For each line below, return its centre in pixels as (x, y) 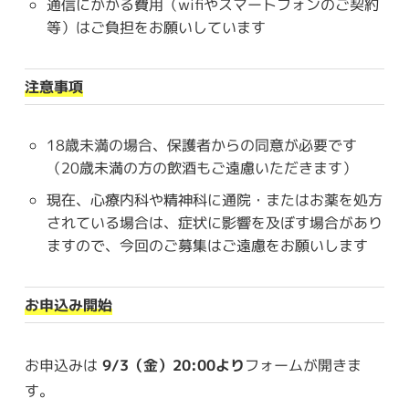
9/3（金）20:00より (171, 365)
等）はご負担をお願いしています (156, 27)
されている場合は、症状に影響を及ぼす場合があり (214, 222)
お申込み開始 (68, 304)
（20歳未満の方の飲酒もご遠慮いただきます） (201, 168)
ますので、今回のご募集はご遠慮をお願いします (207, 245)
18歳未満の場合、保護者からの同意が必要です (201, 145)
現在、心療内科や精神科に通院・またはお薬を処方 (214, 199)
